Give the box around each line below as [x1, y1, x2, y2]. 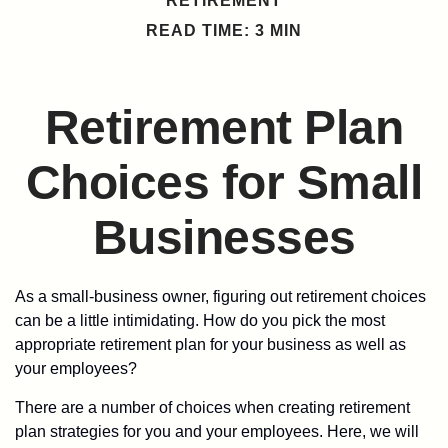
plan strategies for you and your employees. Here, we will [15, 423, 419, 440]
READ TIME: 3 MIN [146, 22, 302, 39]
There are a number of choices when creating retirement [15, 399, 410, 416]
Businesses [92, 211, 356, 264]
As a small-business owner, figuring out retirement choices [15, 288, 426, 305]
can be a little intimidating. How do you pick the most [15, 312, 385, 329]
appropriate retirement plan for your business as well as [15, 336, 406, 353]
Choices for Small [25, 156, 423, 209]
